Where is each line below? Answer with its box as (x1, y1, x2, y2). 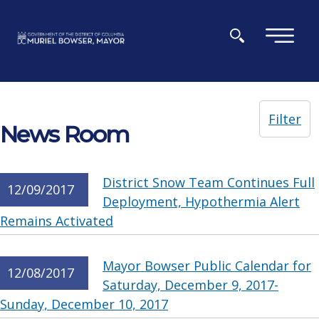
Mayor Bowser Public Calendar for (103, 257, 311, 274)
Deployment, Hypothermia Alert (103, 193, 300, 210)
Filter (268, 110, 301, 127)
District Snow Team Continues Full (103, 174, 315, 191)
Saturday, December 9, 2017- (103, 276, 278, 293)
